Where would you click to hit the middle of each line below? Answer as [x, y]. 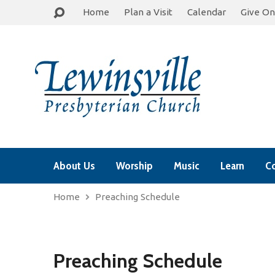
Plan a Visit [148, 12]
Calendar [207, 12]
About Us [74, 165]
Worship [134, 165]
